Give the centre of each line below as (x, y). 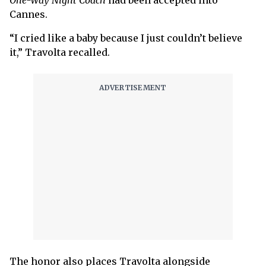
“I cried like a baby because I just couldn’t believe (126, 38)
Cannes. (28, 15)
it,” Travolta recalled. (60, 53)
